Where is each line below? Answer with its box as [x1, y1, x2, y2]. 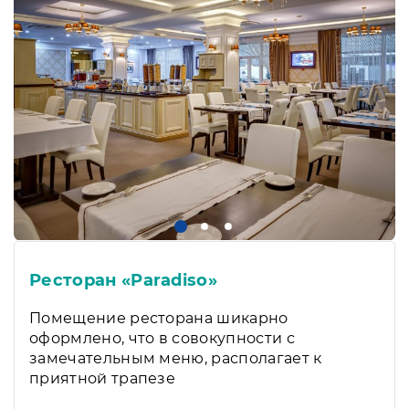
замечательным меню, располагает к [29, 349, 322, 367]
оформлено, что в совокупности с [29, 329, 295, 347]
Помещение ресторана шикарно [29, 309, 288, 327]
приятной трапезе [29, 369, 176, 387]
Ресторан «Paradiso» [29, 269, 218, 290]
